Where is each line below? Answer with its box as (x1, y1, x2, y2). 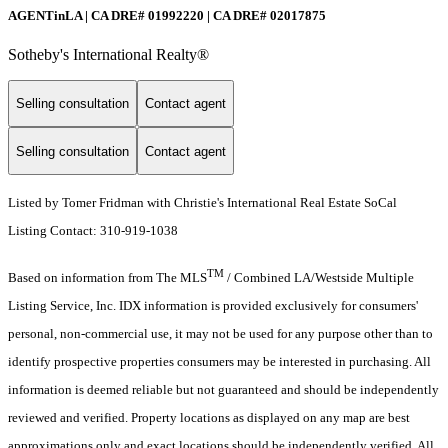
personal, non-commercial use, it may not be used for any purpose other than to (8, 326, 433, 342)
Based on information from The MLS (8, 270, 207, 286)
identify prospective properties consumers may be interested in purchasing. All (8, 354, 431, 370)
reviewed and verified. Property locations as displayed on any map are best (8, 410, 410, 426)
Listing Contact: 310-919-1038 (8, 223, 181, 239)
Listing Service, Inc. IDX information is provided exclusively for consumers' (8, 298, 418, 314)
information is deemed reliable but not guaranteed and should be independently (8, 382, 439, 398)
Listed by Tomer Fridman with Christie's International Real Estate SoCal (8, 195, 397, 211)
